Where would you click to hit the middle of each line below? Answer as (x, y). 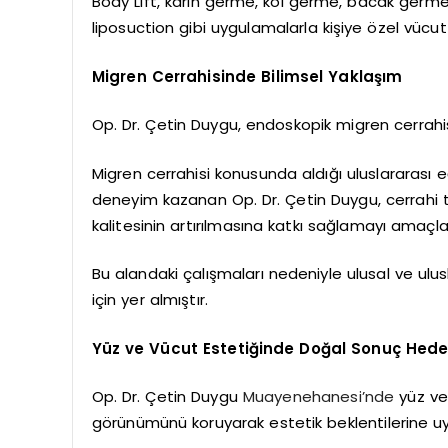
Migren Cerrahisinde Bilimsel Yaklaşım (247, 76)
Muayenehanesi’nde (318, 397)
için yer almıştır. (149, 300)
